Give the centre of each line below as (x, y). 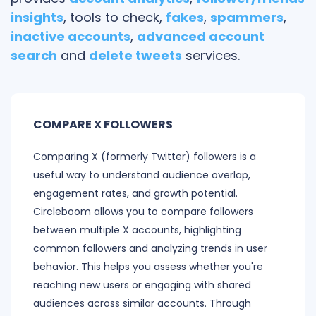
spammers (247, 18)
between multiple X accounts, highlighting (137, 230)
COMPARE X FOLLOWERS (103, 125)
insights (37, 18)
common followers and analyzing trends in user (150, 249)
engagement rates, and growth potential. (135, 194)
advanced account (201, 37)
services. (211, 56)
